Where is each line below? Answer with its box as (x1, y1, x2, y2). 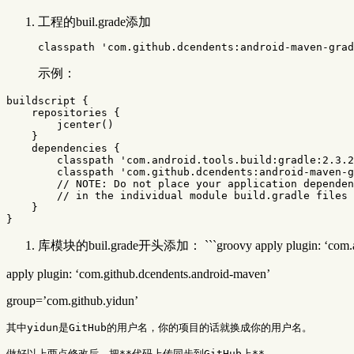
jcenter (57, 118, 101, 130)
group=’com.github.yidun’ (6, 293, 138, 307)
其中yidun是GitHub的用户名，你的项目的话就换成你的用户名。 (6, 321, 312, 333)
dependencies (32, 141, 107, 154)
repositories (32, 106, 107, 119)
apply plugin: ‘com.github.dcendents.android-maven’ (6, 266, 270, 281)
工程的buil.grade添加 (38, 14, 151, 28)
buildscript (6, 94, 76, 107)
